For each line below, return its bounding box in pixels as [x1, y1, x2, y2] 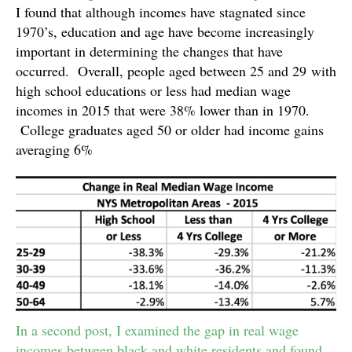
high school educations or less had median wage [16, 80, 291, 100]
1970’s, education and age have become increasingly [16, 21, 314, 41]
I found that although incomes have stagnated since [16, 2, 306, 21]
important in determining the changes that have [16, 41, 283, 60]
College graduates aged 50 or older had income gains [16, 119, 324, 139]
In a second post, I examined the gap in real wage [16, 321, 299, 340]
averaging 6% [16, 139, 93, 159]
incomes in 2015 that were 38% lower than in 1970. [16, 100, 310, 119]
